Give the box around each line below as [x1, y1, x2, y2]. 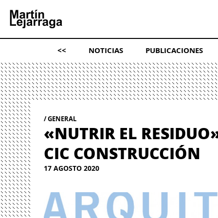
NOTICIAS [88, 45, 123, 56]
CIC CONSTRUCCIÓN [44, 141, 201, 164]
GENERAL [48, 114, 77, 123]
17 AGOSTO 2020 [44, 163, 100, 173]
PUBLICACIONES [145, 45, 203, 56]
